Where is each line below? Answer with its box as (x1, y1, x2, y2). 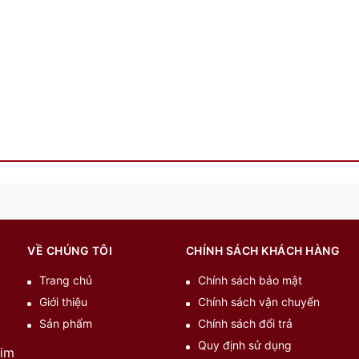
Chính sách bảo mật (197, 273, 302, 288)
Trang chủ (39, 273, 92, 288)
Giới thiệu (39, 295, 87, 309)
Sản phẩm (39, 317, 92, 331)
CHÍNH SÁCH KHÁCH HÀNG (185, 244, 340, 258)
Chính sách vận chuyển (197, 295, 320, 309)
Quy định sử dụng (197, 338, 292, 353)
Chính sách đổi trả (197, 317, 292, 331)
